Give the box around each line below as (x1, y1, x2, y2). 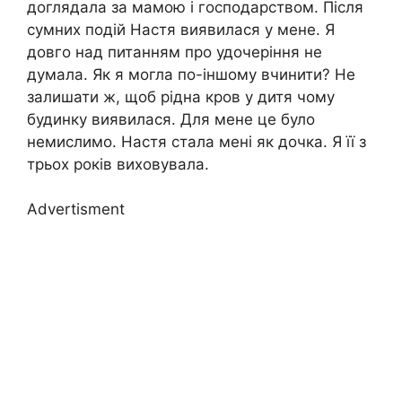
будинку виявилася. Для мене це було (27, 109, 315, 128)
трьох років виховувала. (27, 154, 209, 173)
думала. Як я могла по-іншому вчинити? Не (27, 65, 355, 83)
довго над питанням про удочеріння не (27, 42, 322, 61)
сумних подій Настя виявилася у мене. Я (27, 20, 335, 39)
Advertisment (27, 200, 125, 218)
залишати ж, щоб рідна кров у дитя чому (27, 87, 335, 106)
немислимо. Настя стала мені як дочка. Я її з (27, 132, 366, 151)
